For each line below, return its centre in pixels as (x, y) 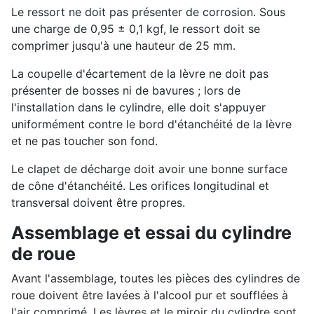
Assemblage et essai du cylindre (151, 232)
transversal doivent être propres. (98, 202)
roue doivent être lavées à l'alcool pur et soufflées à (150, 295)
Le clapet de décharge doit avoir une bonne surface (149, 169)
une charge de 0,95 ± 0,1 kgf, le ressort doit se (136, 28)
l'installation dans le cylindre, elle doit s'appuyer (138, 107)
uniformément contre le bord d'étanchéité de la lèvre (151, 124)
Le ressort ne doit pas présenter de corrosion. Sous (148, 12)
